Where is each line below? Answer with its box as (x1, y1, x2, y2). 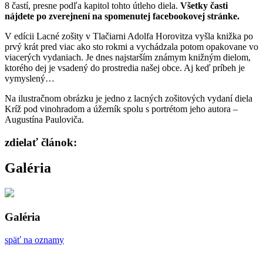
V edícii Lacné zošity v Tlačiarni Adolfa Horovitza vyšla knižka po (5, 31, 253, 41)
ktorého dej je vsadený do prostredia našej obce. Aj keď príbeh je (5, 62, 245, 73)
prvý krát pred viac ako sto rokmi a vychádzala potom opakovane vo (5, 41, 258, 52)
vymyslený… (5, 73, 55, 83)
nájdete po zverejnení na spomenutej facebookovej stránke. (5, 11, 240, 21)
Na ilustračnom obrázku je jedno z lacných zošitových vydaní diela (5, 93, 252, 103)
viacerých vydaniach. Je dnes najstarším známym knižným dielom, (5, 52, 251, 62)
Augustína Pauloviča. (5, 114, 84, 124)
